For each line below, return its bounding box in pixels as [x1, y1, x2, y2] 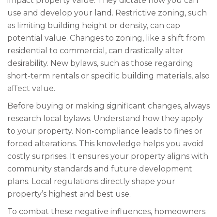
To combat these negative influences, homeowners [7, 207, 205, 216]
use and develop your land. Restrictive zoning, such [7, 8, 207, 17]
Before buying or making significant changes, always [7, 101, 210, 110]
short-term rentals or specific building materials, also [7, 71, 210, 80]
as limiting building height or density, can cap [7, 21, 180, 30]
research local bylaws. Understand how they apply [7, 114, 203, 123]
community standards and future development [7, 164, 192, 173]
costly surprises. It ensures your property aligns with [7, 152, 208, 161]
